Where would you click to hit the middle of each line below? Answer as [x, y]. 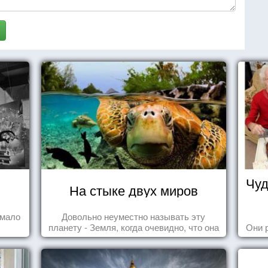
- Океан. [134, 238]
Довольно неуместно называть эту [134, 216]
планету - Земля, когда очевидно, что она [133, 227]
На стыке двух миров [133, 190]
